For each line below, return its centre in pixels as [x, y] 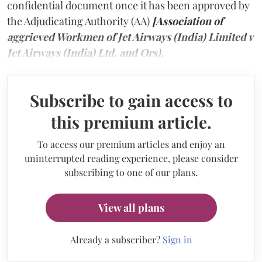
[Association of [187, 21]
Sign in [177, 239]
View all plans [131, 207]
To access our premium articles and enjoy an [131, 144]
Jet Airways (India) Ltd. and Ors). [85, 52]
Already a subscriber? [116, 239]
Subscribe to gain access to [131, 100]
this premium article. [131, 122]
